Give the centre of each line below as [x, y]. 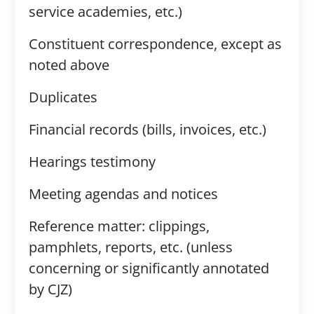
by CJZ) [50, 289]
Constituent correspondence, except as [155, 44]
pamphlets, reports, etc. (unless [130, 247]
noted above [69, 65]
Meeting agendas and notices [123, 194]
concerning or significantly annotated [149, 268]
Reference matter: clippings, [119, 226]
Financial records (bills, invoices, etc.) [147, 129]
